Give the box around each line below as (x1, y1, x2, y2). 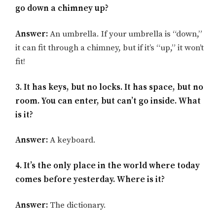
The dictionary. (50, 199, 107, 211)
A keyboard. (48, 135, 96, 146)
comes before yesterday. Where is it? (15, 174, 165, 185)
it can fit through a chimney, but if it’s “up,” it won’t (15, 42, 204, 53)
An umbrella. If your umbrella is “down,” (48, 28, 203, 39)
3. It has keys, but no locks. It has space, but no (15, 81, 204, 93)
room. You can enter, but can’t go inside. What (15, 95, 201, 107)
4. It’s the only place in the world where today (15, 160, 200, 172)
